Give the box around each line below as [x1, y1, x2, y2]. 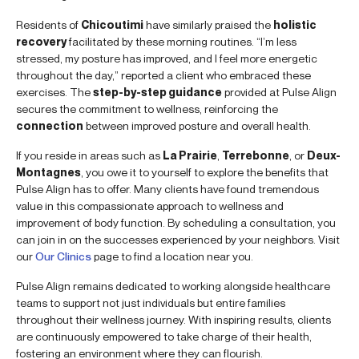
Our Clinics [35, 249, 91, 264]
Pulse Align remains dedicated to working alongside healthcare [16, 279, 330, 293]
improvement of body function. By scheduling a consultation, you [16, 216, 336, 230]
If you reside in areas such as [16, 148, 163, 163]
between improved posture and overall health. [83, 119, 311, 133]
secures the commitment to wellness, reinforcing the [16, 102, 278, 116]
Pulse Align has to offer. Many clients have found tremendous [16, 182, 319, 196]
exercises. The [16, 85, 93, 99]
